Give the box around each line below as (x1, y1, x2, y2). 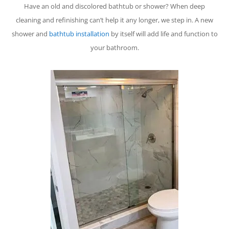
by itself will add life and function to (109, 29, 218, 39)
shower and (11, 29, 49, 39)
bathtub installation (49, 29, 109, 39)
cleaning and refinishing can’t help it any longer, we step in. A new (16, 15, 213, 25)
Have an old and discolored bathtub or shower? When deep (24, 2, 205, 11)
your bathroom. (90, 43, 139, 53)
